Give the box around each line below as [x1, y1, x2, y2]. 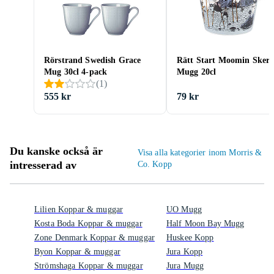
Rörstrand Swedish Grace [44, 56, 141, 65]
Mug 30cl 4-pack [44, 67, 108, 76]
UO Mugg [166, 205, 202, 214]
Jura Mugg [166, 261, 204, 270]
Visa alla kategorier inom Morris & [137, 148, 262, 157]
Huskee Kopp [166, 233, 214, 242]
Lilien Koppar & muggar [34, 205, 124, 214]
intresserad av [10, 159, 76, 171]
